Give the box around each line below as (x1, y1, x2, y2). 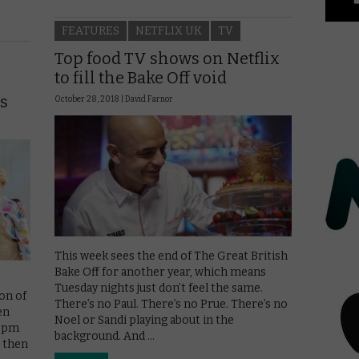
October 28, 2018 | (54, 94, 125, 104)
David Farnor (125, 94, 173, 104)
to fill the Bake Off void (54, 67, 227, 87)
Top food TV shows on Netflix (54, 48, 280, 68)
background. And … (54, 329, 155, 344)
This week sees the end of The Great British (54, 249, 288, 264)
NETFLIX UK (135, 23, 202, 38)
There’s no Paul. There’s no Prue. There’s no (54, 297, 288, 312)
